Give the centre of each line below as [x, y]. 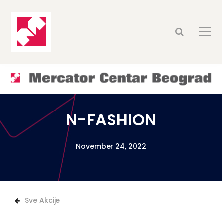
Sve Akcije [42, 200]
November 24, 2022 [111, 146]
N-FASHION [111, 120]
